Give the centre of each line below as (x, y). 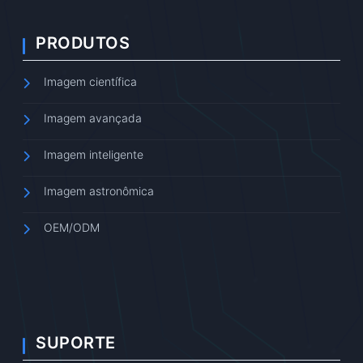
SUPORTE (76, 342)
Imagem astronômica (99, 190)
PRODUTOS (83, 43)
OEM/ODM (72, 227)
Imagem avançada (93, 117)
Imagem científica (90, 81)
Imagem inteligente (94, 154)
